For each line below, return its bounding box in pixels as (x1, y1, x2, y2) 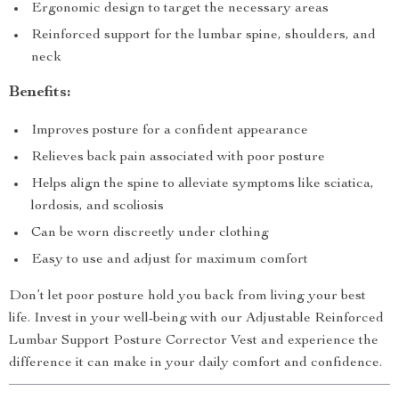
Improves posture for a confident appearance (31, 124, 308, 138)
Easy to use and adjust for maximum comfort (31, 253, 308, 267)
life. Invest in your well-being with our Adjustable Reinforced (9, 312, 384, 326)
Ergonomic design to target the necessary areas (31, 2, 329, 16)
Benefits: (9, 85, 71, 101)
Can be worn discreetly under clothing (31, 226, 269, 240)
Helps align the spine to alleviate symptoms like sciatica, (31, 177, 374, 191)
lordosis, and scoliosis (31, 199, 164, 214)
